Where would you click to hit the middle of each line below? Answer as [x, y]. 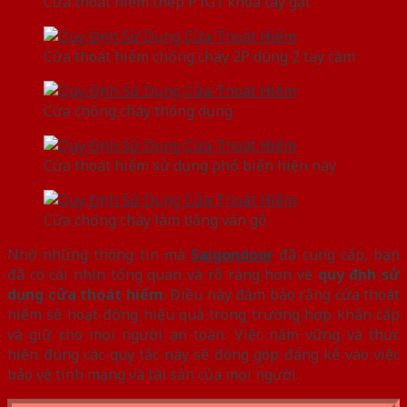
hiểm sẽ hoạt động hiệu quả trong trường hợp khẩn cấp [203, 315]
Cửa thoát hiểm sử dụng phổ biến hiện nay [190, 166]
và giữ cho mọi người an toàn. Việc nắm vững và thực [203, 335]
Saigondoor [233, 255]
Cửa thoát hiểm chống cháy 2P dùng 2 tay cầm [199, 57]
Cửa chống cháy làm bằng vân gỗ [155, 220]
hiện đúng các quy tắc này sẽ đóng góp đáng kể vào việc [203, 355]
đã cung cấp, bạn [337, 255]
